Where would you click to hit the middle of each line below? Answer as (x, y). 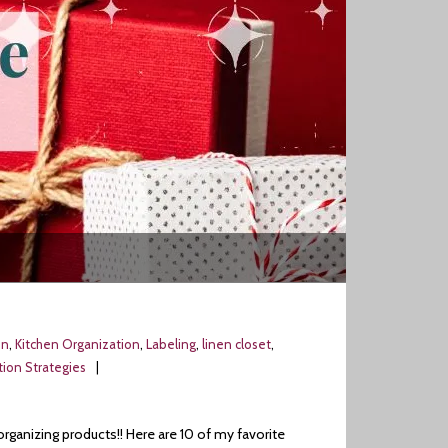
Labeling (171, 344)
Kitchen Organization (77, 344)
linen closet (236, 344)
